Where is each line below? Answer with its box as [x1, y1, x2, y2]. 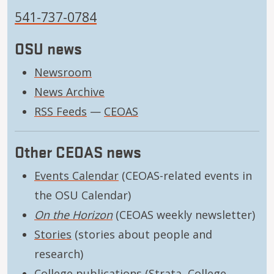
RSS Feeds [34, 104, 87, 119]
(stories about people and [72, 227, 212, 242]
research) [34, 246, 83, 261]
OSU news [15, 37, 82, 58]
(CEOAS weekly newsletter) [113, 207, 255, 222]
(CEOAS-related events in [119, 168, 252, 183]
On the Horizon [34, 207, 113, 222]
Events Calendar [34, 168, 119, 183]
